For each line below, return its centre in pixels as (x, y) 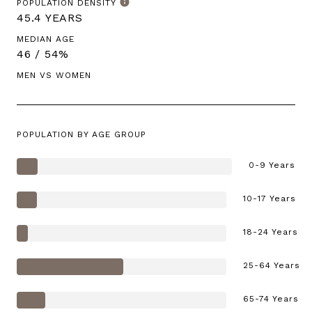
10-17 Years (270, 198)
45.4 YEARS (50, 17)
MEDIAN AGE (46, 39)
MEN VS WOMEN (54, 75)
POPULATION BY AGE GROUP (81, 134)
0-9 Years (272, 165)
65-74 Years (271, 298)
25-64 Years (272, 265)
